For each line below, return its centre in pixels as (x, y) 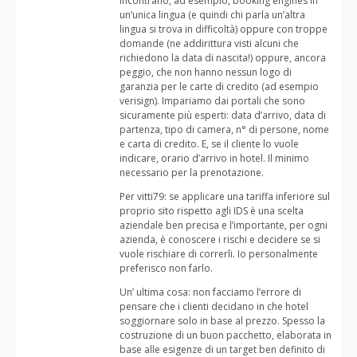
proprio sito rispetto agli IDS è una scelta (212, 211)
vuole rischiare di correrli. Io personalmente (219, 254)
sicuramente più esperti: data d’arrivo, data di (223, 115)
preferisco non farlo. (166, 268)
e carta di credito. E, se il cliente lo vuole (209, 144)
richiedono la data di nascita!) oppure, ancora (223, 58)
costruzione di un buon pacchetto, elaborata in (226, 335)
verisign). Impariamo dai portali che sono (212, 101)
